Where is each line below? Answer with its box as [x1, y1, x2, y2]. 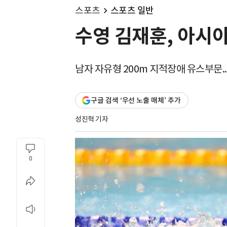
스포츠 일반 [110, 5, 154, 16]
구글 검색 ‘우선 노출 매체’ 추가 [91, 96, 181, 105]
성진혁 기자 [75, 115, 108, 124]
